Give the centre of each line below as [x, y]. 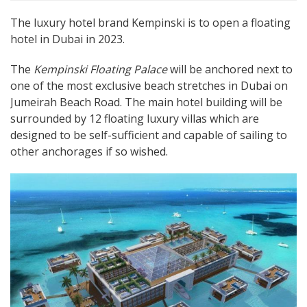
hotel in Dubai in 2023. [67, 39]
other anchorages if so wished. [89, 152]
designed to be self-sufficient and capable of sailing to [149, 135]
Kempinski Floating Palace [100, 70]
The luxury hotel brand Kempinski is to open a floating [150, 23]
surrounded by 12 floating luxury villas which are [135, 119]
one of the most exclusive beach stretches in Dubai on [149, 86]
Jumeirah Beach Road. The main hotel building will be [146, 102]
